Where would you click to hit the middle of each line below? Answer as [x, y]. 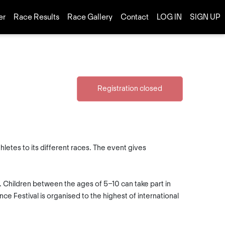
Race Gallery [90, 17]
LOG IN [169, 17]
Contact [135, 17]
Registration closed [130, 89]
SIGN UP [205, 17]
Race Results [36, 17]
